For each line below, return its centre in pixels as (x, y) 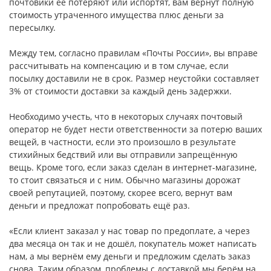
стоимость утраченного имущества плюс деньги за (116, 15)
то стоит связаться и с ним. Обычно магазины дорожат (125, 180)
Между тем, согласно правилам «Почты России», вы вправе (133, 53)
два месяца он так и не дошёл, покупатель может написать (133, 244)
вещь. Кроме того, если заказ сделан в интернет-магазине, (133, 168)
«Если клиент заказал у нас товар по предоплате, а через (129, 231)
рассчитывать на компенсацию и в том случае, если (119, 66)
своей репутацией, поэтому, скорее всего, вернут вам (121, 193)
